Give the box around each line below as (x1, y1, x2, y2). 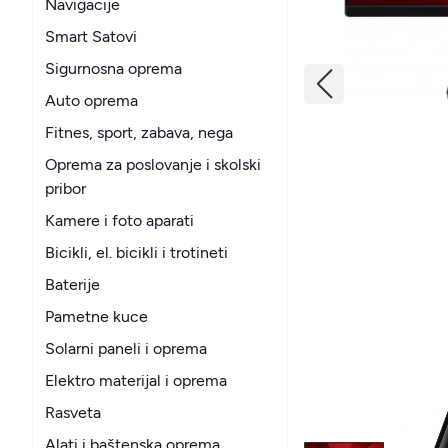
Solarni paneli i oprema (45, 339, 207, 358)
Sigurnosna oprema (45, 59, 182, 78)
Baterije (45, 275, 100, 294)
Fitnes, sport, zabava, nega (45, 123, 233, 142)
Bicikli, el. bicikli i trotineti (45, 243, 228, 262)
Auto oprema (45, 91, 138, 110)
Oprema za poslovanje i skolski (45, 155, 261, 174)
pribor (45, 179, 86, 198)
